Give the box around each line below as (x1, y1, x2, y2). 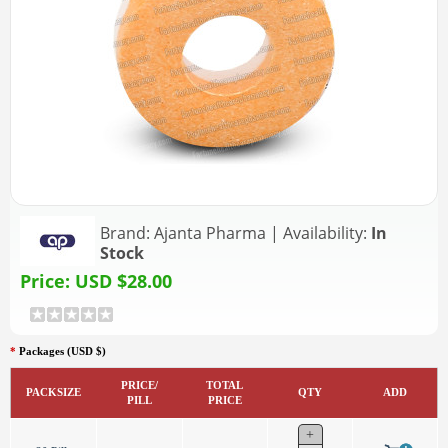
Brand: (100, 221, 150, 244)
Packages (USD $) (19, 344, 106, 357)
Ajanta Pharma (154, 221, 266, 244)
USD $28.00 (75, 268, 177, 293)
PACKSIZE (26, 385, 81, 398)
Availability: (283, 221, 367, 244)
